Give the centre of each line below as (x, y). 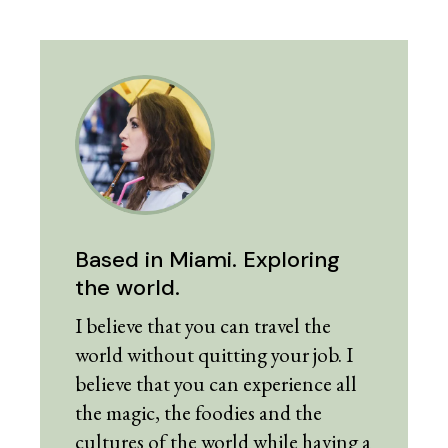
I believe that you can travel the (203, 325)
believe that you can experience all (216, 383)
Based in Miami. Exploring (208, 259)
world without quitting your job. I (214, 354)
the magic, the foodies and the (199, 412)
